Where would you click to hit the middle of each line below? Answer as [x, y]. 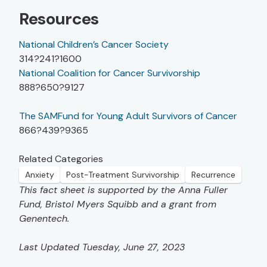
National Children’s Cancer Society [94, 45]
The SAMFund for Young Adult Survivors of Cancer [128, 116]
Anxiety [40, 175]
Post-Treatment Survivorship [123, 175]
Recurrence [213, 175]
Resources [59, 19]
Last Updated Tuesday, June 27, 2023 [102, 247]
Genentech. [44, 219]
